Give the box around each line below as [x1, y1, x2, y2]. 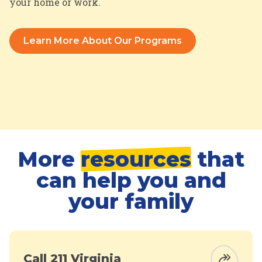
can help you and [36, 167, 226, 194]
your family [68, 188, 194, 215]
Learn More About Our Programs [23, 35, 182, 47]
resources [81, 146, 191, 173]
